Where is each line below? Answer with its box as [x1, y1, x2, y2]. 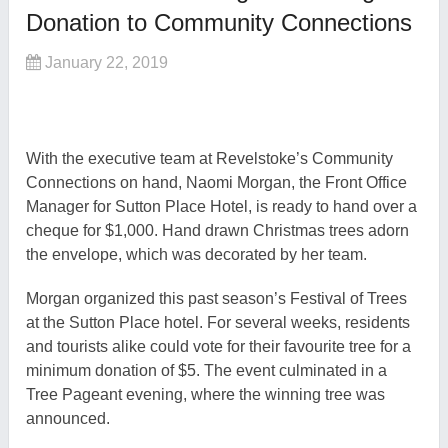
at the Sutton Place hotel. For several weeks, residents [26, 314, 411, 332]
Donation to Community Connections [26, 9, 413, 37]
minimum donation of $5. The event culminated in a [26, 362, 388, 380]
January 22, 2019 [45, 54, 169, 72]
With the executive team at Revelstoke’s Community [26, 150, 394, 168]
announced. [26, 410, 111, 428]
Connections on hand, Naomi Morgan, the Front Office [26, 174, 408, 192]
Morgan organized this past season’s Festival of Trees [26, 290, 408, 308]
